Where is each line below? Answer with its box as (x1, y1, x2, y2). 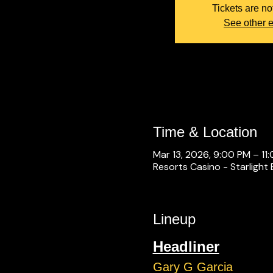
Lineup (152, 211, 196, 227)
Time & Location (152, 124, 257, 140)
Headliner (152, 238, 219, 255)
